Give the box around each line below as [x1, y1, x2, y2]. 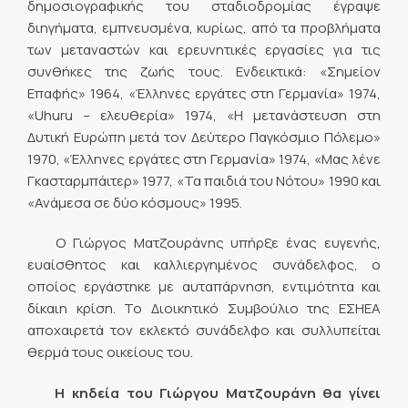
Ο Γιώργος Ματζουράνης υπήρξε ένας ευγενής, [27, 233, 381, 253]
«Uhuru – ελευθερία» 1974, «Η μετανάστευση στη [27, 106, 381, 125]
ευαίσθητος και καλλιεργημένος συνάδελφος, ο [27, 255, 381, 275]
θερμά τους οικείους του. [27, 342, 193, 362]
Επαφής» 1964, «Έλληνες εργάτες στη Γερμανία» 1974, [27, 84, 381, 103]
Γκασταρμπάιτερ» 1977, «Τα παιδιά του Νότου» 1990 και [27, 171, 381, 190]
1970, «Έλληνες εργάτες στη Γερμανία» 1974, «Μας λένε [27, 149, 381, 168]
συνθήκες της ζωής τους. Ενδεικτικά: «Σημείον [27, 62, 381, 81]
